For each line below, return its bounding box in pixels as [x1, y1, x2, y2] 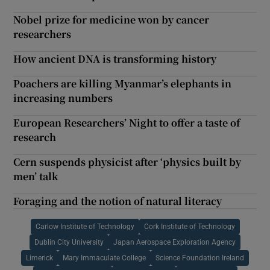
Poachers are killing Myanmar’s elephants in [13, 76, 232, 90]
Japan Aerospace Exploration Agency [113, 238, 236, 246]
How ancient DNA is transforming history [13, 51, 217, 66]
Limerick [26, 254, 53, 262]
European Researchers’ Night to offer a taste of [13, 115, 240, 130]
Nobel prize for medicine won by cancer [13, 12, 210, 27]
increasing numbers [13, 90, 113, 105]
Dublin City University [34, 238, 104, 246]
